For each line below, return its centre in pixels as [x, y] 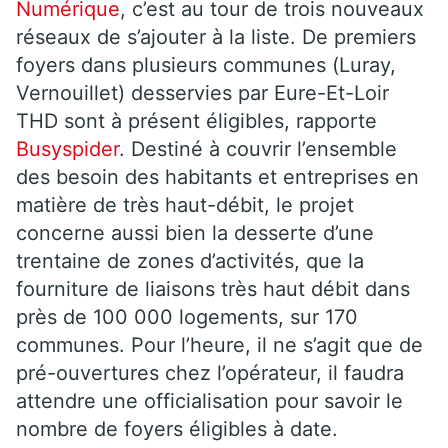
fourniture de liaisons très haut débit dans [213, 288]
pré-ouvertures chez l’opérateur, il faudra [210, 372]
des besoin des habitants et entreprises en [217, 176]
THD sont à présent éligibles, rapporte [196, 120]
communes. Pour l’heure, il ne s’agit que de [219, 344]
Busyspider [67, 148]
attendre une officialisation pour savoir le [209, 400]
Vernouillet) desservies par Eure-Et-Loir [202, 92]
